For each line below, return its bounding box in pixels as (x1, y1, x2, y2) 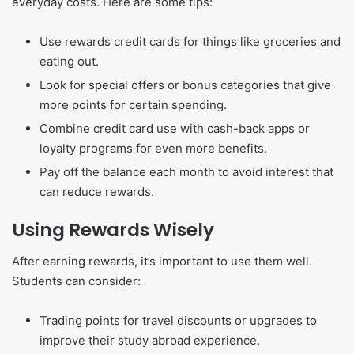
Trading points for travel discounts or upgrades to (40, 313, 317, 329)
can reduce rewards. (40, 183, 154, 199)
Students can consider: (12, 273, 141, 289)
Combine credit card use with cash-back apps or (40, 120, 310, 136)
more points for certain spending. (40, 96, 227, 112)
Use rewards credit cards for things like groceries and (40, 33, 341, 49)
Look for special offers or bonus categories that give (40, 77, 331, 92)
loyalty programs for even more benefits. (40, 140, 267, 156)
